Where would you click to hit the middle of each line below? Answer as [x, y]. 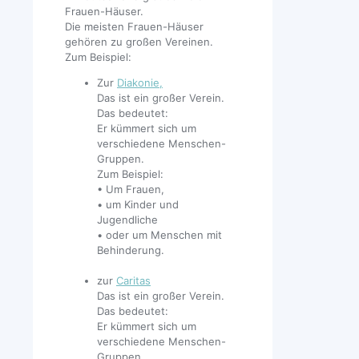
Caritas [133, 281]
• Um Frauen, [131, 190]
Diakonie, [140, 83]
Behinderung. [131, 250]
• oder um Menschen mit [159, 235]
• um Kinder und [138, 205]
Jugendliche [127, 220]
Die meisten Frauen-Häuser [134, 27]
